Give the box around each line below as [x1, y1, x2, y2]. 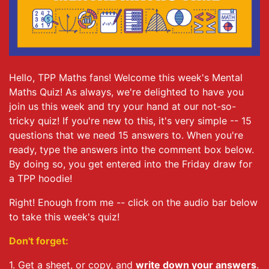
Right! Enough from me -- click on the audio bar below [9, 196, 258, 208]
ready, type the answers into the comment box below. [9, 143, 254, 156]
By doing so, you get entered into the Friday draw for [9, 157, 252, 170]
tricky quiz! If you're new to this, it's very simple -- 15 [9, 114, 252, 127]
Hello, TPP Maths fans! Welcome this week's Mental [9, 71, 243, 83]
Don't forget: [9, 234, 68, 247]
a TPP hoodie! [9, 172, 72, 184]
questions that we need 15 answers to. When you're [9, 128, 243, 141]
